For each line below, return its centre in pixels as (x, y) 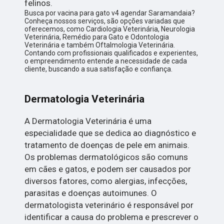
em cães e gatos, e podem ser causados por (108, 169)
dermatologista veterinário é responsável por (109, 205)
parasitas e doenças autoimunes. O (91, 193)
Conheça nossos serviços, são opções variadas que (105, 21)
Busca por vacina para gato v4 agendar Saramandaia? (110, 13)
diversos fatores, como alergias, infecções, (106, 181)
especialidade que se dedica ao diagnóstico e (110, 133)
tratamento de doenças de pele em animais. (107, 145)
